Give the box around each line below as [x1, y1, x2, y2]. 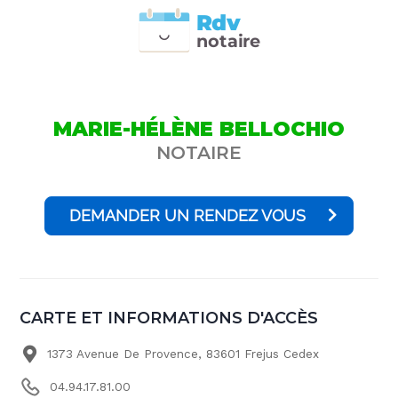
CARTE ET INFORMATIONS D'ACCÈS [20, 307, 319, 327]
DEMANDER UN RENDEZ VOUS [68, 205, 306, 225]
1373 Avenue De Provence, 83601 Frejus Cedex [47, 346, 320, 361]
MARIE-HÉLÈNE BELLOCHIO [53, 115, 345, 141]
